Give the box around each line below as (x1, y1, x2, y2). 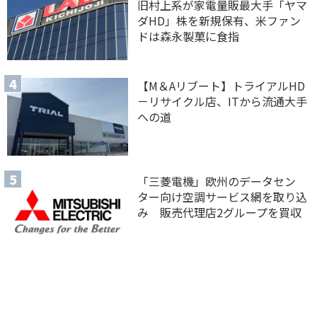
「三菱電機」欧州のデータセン (137, 173, 296, 190)
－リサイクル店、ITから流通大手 (137, 92, 308, 110)
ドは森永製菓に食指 (137, 28, 240, 45)
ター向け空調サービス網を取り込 (137, 188, 308, 206)
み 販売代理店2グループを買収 (137, 204, 302, 221)
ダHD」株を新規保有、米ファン (137, 12, 301, 30)
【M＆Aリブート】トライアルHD (137, 76, 306, 94)
